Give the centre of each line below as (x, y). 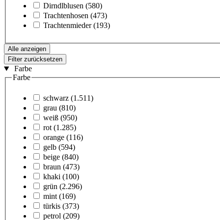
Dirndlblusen (63, 6)
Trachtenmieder (67, 26)
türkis (52, 206)
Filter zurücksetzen (35, 59)
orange (54, 137)
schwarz (56, 98)
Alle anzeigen (27, 49)
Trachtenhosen (66, 16)
